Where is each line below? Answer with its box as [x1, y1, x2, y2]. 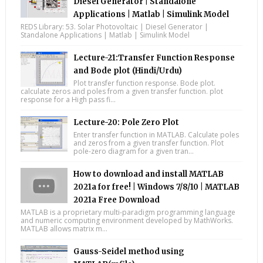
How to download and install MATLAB [73, 168, 224, 179]
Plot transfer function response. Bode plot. [73, 77, 215, 88]
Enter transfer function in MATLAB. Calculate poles [73, 129, 239, 140]
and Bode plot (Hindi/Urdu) [73, 65, 182, 76]
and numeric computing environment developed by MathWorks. [20, 215, 233, 225]
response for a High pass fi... [20, 94, 116, 104]
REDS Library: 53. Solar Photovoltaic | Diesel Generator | [20, 21, 208, 32]
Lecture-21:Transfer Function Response [73, 52, 235, 63]
